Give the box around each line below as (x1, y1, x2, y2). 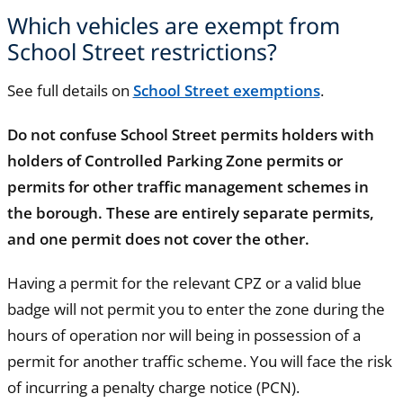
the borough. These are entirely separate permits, (6, 202, 374, 224)
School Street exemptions (132, 80, 320, 102)
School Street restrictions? (6, 35, 277, 67)
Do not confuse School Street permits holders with (6, 124, 374, 146)
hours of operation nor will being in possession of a (6, 325, 361, 346)
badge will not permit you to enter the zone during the (6, 299, 385, 320)
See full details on (6, 80, 133, 102)
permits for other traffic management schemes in (6, 176, 369, 198)
